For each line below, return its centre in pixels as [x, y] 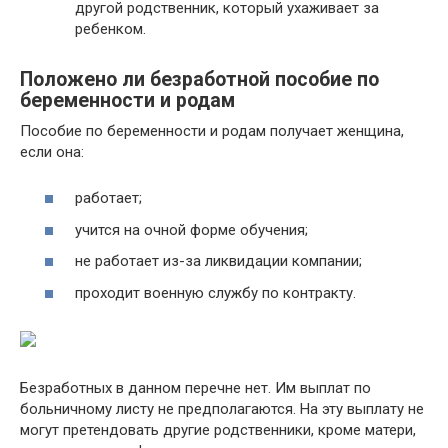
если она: [52, 151]
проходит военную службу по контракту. [215, 292]
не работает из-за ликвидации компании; [218, 261]
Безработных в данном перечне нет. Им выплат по [195, 387]
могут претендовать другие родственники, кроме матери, [218, 429]
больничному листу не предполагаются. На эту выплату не [222, 408]
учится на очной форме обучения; [191, 229]
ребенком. [110, 28]
